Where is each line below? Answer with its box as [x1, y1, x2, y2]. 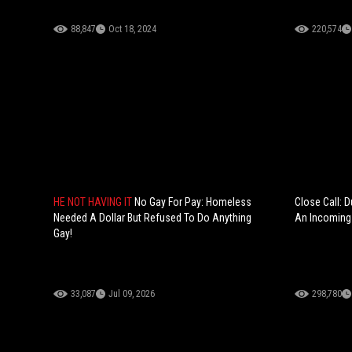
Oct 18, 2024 [108, 24, 156, 35]
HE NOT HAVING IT [53, 196, 134, 209]
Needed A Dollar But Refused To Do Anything [53, 211, 251, 225]
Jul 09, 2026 [108, 288, 155, 300]
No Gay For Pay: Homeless [134, 196, 251, 209]
